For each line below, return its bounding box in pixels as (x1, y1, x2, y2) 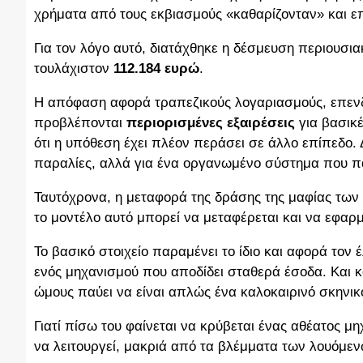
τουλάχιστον (34, 61, 113, 77)
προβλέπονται (34, 115, 126, 131)
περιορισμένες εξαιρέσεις (126, 115, 295, 131)
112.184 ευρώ (113, 61, 199, 77)
